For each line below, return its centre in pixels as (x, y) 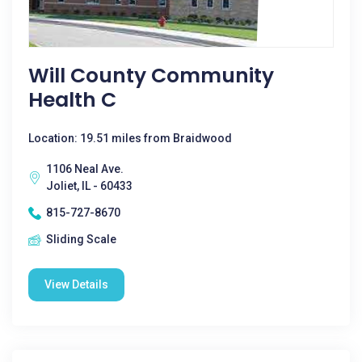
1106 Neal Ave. (85, 169)
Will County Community (151, 76)
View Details (76, 284)
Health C (72, 100)
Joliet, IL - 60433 (89, 186)
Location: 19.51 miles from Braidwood (130, 138)
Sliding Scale (81, 239)
